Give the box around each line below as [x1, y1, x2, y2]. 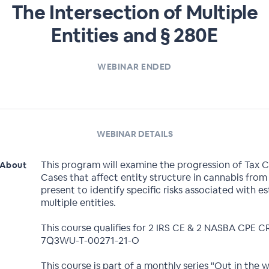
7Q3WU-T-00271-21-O [41, 234, 139, 247]
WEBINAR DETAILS [96, 128, 173, 139]
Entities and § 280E [51, 23, 218, 47]
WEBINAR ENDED [97, 61, 172, 72]
